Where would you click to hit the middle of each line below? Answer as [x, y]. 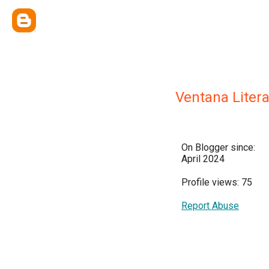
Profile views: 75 [217, 182]
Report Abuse [210, 206]
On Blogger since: [218, 147]
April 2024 [203, 159]
